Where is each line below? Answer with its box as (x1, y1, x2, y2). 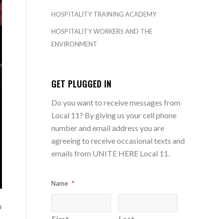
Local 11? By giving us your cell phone (51, 110, 177, 120)
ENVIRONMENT (51, 40, 98, 48)
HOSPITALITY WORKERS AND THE (51, 27, 153, 36)
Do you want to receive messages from (51, 98, 181, 108)
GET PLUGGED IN (51, 77, 112, 90)
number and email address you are (51, 123, 165, 133)
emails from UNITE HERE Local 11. (51, 149, 170, 158)
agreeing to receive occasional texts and (51, 136, 185, 146)
